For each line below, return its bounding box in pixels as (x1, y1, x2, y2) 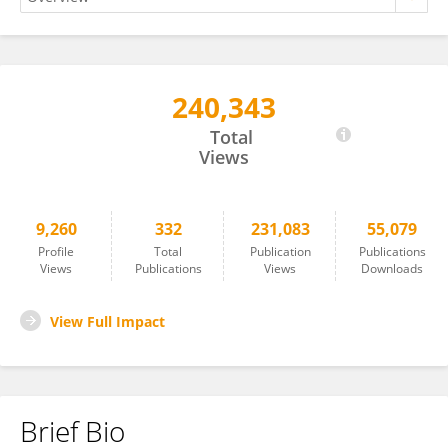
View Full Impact (50, 312, 165, 331)
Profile (38, 243, 74, 260)
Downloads (361, 260, 423, 277)
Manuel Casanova (45, 108, 160, 126)
